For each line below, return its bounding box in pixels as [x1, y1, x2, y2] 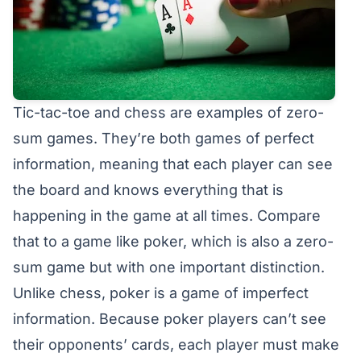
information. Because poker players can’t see [13, 310, 326, 327]
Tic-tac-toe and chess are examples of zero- [13, 104, 324, 121]
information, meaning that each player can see [13, 156, 333, 172]
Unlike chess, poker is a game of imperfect [13, 284, 309, 301]
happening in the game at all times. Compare [13, 207, 321, 224]
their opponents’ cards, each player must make [13, 336, 339, 353]
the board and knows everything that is [13, 181, 284, 198]
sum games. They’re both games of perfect [13, 130, 314, 147]
